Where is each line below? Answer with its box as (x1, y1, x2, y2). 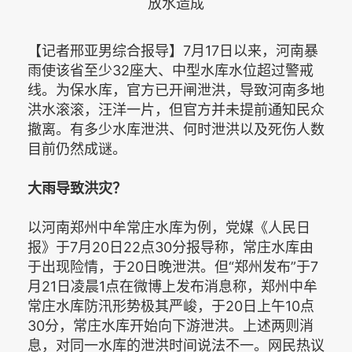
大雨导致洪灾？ (27, 180, 126, 197)
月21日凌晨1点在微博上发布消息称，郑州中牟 (27, 278, 317, 295)
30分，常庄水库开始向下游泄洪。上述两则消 (27, 317, 313, 335)
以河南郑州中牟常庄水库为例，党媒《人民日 (27, 219, 310, 236)
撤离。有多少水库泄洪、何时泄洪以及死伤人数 (27, 121, 324, 138)
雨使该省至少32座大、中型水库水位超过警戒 (27, 62, 313, 79)
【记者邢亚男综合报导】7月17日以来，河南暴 (27, 42, 318, 60)
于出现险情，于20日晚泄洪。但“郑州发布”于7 (27, 258, 318, 276)
